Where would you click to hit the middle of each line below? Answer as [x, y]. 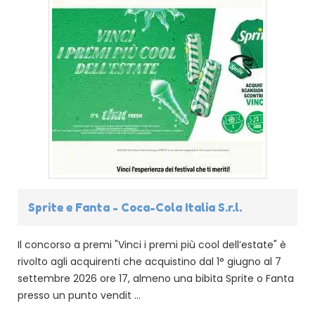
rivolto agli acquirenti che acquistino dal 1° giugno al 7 [149, 261]
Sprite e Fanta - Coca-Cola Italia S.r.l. [135, 207]
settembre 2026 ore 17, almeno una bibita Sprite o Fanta [156, 278]
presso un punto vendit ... [79, 295]
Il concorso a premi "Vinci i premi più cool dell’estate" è [152, 244]
